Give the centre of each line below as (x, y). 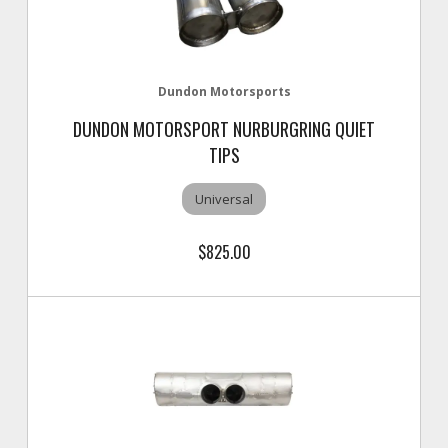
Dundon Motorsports (224, 91)
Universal (224, 198)
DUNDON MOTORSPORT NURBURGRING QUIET (224, 129)
